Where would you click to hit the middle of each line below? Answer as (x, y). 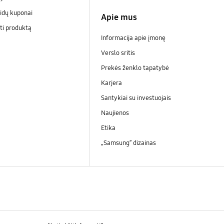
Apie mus (119, 17)
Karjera (111, 83)
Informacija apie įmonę (133, 38)
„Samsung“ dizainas (129, 143)
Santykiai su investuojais (136, 98)
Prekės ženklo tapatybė (135, 68)
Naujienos (115, 113)
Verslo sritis (118, 53)
